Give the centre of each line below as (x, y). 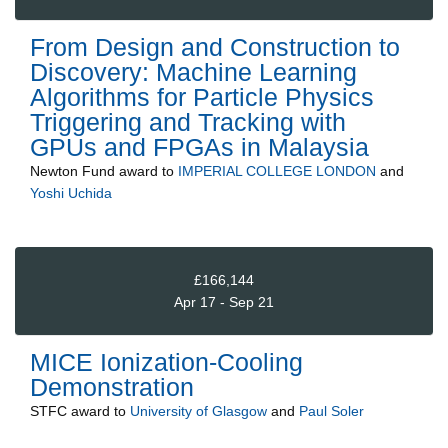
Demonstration (112, 387)
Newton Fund (72, 171)
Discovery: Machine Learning (193, 72)
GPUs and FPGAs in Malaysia (199, 147)
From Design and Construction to (215, 47)
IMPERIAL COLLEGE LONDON (277, 171)
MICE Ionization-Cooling (166, 362)
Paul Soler (331, 411)
